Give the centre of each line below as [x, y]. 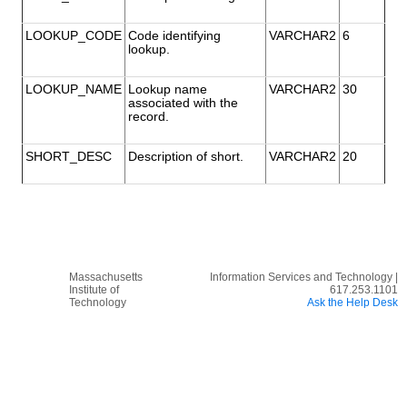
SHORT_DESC [69, 157]
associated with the [183, 104]
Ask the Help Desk [353, 303]
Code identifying [174, 36]
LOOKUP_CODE [74, 36]
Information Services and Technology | [304, 278]
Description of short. [186, 157]
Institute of [94, 290]
